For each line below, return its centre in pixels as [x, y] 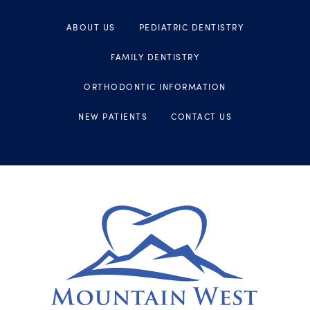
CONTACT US [201, 117]
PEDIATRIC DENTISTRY [191, 27]
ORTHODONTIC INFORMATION [155, 87]
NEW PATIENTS [113, 117]
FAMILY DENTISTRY [155, 57]
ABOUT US [91, 27]
